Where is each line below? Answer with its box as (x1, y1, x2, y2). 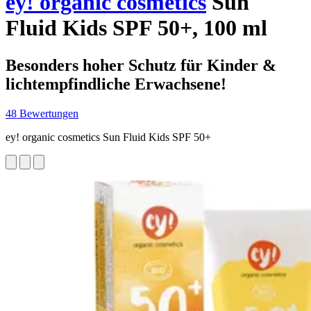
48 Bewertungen (6, 107, 78, 119)
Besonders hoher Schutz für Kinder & (6, 56, 276, 74)
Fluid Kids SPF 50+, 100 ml (6, 15, 267, 41)
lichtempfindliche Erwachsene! (6, 74, 226, 93)
